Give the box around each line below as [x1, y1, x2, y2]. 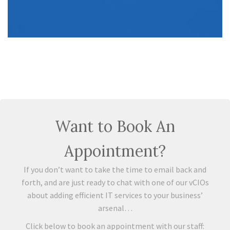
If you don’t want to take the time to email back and [24, 164, 206, 175]
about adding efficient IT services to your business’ [27, 190, 203, 200]
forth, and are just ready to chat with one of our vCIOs [21, 177, 209, 187]
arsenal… [98, 203, 132, 213]
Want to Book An [55, 117, 175, 136]
